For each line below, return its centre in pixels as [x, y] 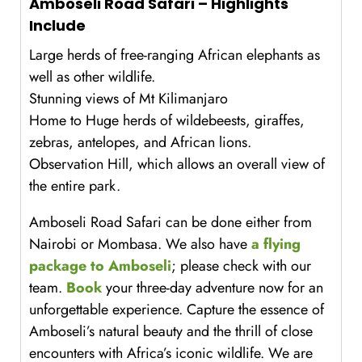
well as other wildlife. [92, 77]
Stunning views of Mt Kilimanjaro [128, 99]
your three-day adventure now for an [213, 288]
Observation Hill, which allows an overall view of [177, 164]
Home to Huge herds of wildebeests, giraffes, [167, 121]
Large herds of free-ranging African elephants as [175, 55]
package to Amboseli [100, 266]
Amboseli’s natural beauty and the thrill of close [171, 332]
